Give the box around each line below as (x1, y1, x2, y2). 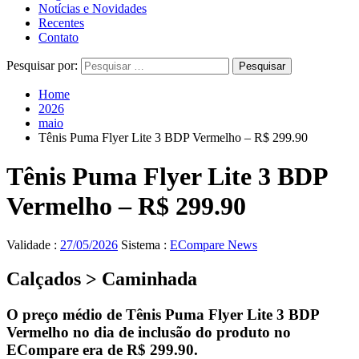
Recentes (38, 15, 84, 30)
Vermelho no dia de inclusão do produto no (6, 324, 291, 341)
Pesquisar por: (6, 58, 78, 72)
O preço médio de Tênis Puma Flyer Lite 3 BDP (6, 306, 319, 324)
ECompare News (170, 238, 257, 252)
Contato (38, 30, 79, 44)
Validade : (6, 238, 60, 252)
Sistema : (118, 238, 170, 252)
